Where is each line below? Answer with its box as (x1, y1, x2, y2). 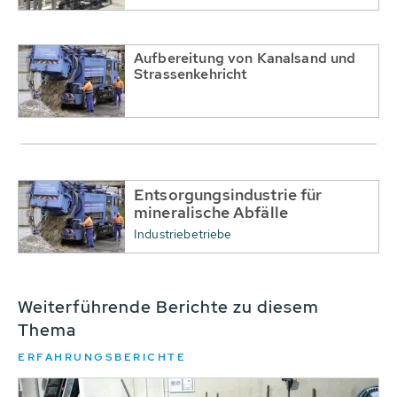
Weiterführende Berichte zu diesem (18, 295, 319, 318)
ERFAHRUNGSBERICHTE (18, 349, 186, 364)
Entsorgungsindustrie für (134, 183, 323, 205)
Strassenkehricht (134, 64, 248, 83)
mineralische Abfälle (134, 201, 288, 222)
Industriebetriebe (134, 225, 232, 242)
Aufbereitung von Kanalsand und (134, 48, 356, 67)
